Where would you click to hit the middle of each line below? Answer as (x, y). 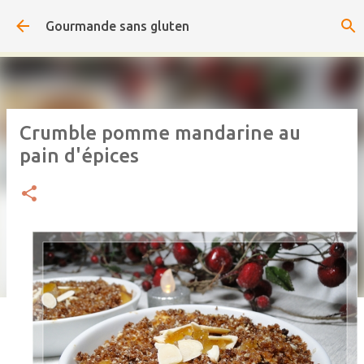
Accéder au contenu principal (186, 20)
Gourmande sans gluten (117, 26)
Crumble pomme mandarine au (160, 133)
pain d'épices (79, 156)
